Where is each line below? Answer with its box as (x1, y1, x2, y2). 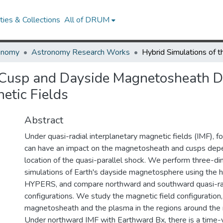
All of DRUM (64, 14, 110, 25)
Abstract (24, 113, 63, 127)
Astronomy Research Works (31, 47, 130, 58)
